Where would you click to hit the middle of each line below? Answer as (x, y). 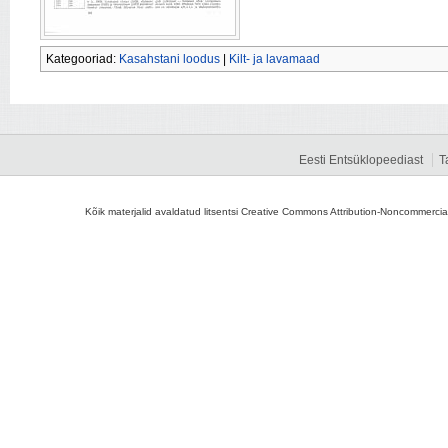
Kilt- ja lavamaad (274, 59)
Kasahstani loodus (169, 59)
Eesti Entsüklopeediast (361, 160)
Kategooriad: (82, 59)
